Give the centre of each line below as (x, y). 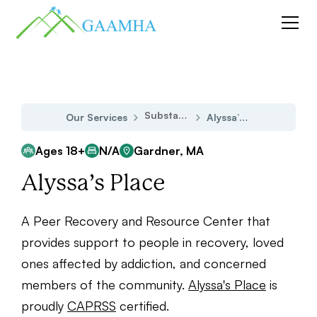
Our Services (96, 117)
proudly (44, 306)
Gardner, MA (169, 151)
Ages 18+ (60, 151)
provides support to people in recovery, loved (152, 242)
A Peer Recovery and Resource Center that (146, 221)
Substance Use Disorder (182, 115)
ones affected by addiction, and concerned (144, 263)
